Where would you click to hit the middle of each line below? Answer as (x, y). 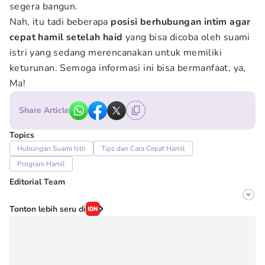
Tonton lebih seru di (48, 209)
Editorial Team (37, 182)
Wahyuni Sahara (66, 251)
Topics (22, 135)
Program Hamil (41, 164)
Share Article (44, 110)
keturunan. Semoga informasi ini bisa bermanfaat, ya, (128, 68)
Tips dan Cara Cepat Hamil (143, 148)
